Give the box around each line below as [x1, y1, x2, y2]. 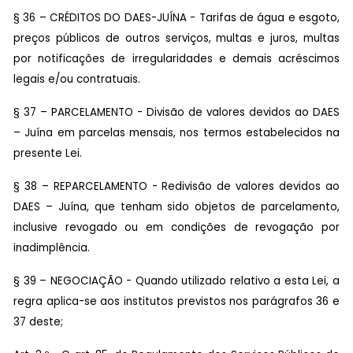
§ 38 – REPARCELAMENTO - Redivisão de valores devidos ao [13, 178, 340, 194]
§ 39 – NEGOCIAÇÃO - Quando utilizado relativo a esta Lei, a [13, 273, 340, 288]
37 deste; [13, 314, 63, 329]
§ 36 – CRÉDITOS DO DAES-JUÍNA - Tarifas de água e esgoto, [13, 9, 340, 25]
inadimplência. [13, 240, 90, 255]
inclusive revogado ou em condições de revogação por [13, 219, 340, 235]
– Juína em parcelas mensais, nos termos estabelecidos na [13, 124, 340, 140]
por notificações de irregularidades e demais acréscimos [13, 50, 340, 66]
